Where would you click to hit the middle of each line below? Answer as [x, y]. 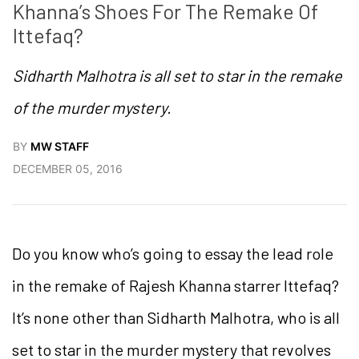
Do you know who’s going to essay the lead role [173, 253]
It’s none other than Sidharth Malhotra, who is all [176, 317]
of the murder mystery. [92, 107]
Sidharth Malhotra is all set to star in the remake [177, 75]
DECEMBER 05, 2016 [68, 168]
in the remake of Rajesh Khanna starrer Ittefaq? [175, 285]
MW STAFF [60, 146]
